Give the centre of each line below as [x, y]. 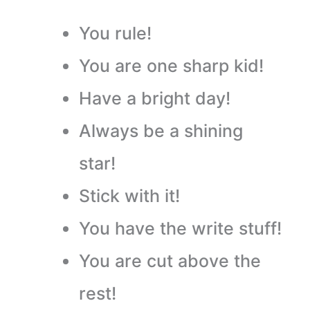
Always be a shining [161, 130]
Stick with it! [129, 195]
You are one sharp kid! [171, 65]
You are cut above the [170, 261]
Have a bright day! [154, 98]
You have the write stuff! [180, 228]
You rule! [115, 33]
